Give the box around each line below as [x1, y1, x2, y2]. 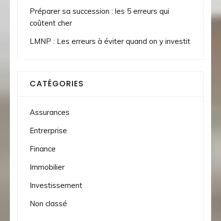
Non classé [30, 198, 67, 208]
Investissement [30, 180, 82, 190]
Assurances [30, 107, 70, 117]
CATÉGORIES [30, 77, 84, 89]
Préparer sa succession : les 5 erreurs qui [30, 6, 169, 16]
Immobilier [30, 162, 65, 172]
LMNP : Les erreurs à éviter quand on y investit [30, 36, 190, 46]
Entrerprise [30, 125, 67, 135]
